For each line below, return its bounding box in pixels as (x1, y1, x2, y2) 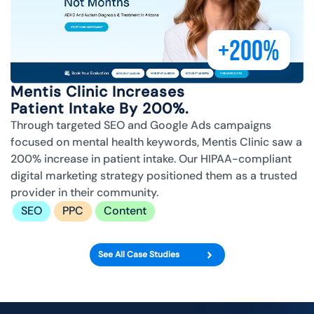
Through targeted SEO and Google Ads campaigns (11, 118, 271, 133)
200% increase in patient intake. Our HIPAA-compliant (11, 151, 292, 167)
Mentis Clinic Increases (11, 82, 185, 102)
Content (103, 203, 146, 219)
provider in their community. (11, 185, 158, 200)
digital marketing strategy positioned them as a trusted (11, 168, 297, 184)
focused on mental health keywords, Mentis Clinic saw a (11, 135, 302, 150)
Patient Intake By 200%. (11, 99, 189, 119)
